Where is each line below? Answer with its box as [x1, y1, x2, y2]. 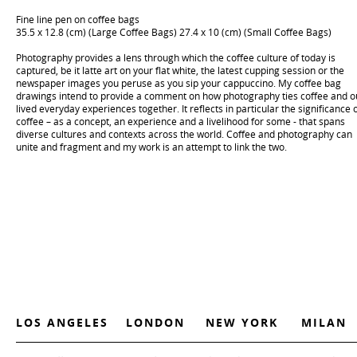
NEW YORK [206, 314, 278, 330]
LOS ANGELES [16, 314, 108, 330]
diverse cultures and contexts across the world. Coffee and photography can [16, 127, 352, 140]
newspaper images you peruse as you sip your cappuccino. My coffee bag [16, 76, 341, 89]
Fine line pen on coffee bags [16, 13, 139, 25]
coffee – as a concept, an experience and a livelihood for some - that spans [16, 115, 345, 127]
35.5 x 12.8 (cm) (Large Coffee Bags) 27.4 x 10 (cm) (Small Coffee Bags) [16, 25, 331, 38]
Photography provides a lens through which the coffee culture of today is [16, 51, 335, 64]
